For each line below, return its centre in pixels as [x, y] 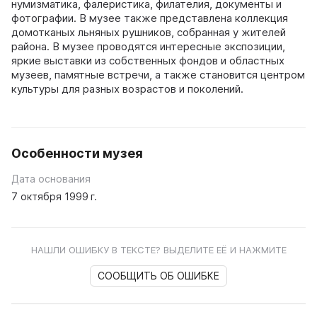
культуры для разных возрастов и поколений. [127, 88]
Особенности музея [77, 153]
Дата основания [51, 178]
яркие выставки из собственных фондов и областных [148, 60]
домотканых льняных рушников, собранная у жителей [149, 32]
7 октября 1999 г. [54, 196]
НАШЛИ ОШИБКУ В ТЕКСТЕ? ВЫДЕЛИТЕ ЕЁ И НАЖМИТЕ [158, 249]
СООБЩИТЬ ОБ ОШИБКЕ [158, 275]
